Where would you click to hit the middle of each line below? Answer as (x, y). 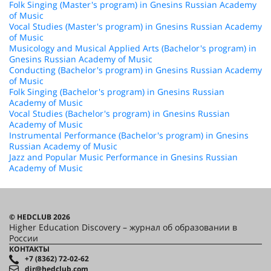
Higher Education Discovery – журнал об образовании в (123, 227)
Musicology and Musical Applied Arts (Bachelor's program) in (133, 48)
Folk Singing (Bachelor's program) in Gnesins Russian (117, 92)
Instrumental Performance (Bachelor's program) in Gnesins (129, 135)
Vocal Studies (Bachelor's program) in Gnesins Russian (119, 113)
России (24, 238)
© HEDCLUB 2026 (40, 217)
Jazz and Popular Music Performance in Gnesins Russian (123, 157)
